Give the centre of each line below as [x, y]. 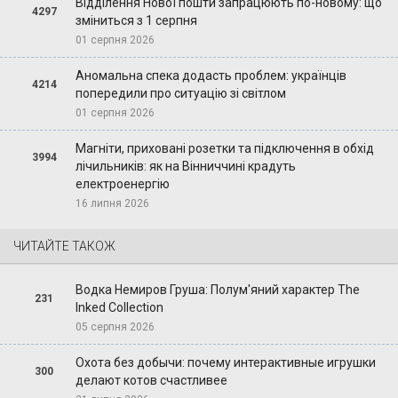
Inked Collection [119, 308]
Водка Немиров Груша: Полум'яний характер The [217, 290]
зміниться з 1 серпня [136, 21]
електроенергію [122, 184]
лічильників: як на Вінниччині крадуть [185, 167]
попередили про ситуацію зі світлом [180, 94]
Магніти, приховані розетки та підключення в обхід [224, 149]
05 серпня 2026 [115, 327]
